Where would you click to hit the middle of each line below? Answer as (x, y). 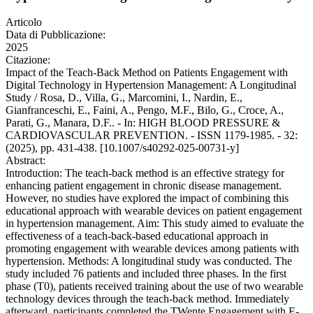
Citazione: (28, 60)
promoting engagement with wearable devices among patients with (152, 249)
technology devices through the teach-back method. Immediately (147, 299)
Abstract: (26, 161)
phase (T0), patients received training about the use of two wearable (154, 286)
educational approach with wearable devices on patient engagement (154, 211)
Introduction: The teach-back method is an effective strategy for (145, 173)
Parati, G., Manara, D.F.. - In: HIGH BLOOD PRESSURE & (143, 123)
